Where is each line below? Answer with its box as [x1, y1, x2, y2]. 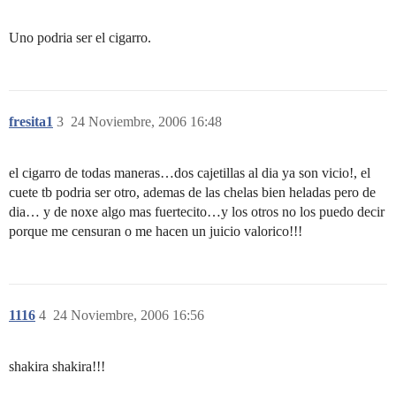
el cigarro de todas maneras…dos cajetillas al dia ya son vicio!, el [9, 165, 370, 180]
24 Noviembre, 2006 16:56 [53, 308, 204, 323]
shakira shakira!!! [9, 359, 105, 374]
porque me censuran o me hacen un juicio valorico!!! [9, 224, 302, 239]
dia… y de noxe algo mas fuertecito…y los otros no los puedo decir [9, 204, 385, 219]
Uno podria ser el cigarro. [9, 30, 151, 45]
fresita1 [9, 114, 53, 129]
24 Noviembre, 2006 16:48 [71, 114, 222, 129]
